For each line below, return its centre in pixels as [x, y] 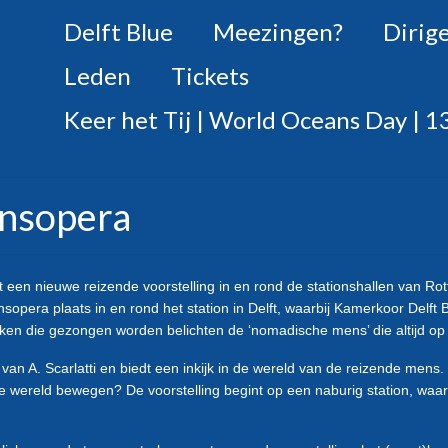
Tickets [209, 75]
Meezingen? [277, 31]
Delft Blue [118, 31]
